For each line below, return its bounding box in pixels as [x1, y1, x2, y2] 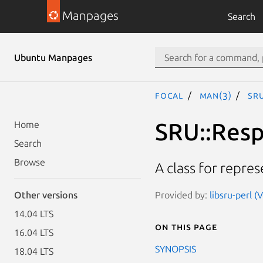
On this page [155, 221, 217, 232]
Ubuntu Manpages [14, 52, 92, 63]
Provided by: [155, 189, 210, 200]
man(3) [199, 90, 232, 100]
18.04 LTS [14, 246, 53, 257]
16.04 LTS [14, 227, 53, 238]
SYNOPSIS [155, 243, 196, 254]
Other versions [14, 190, 77, 200]
